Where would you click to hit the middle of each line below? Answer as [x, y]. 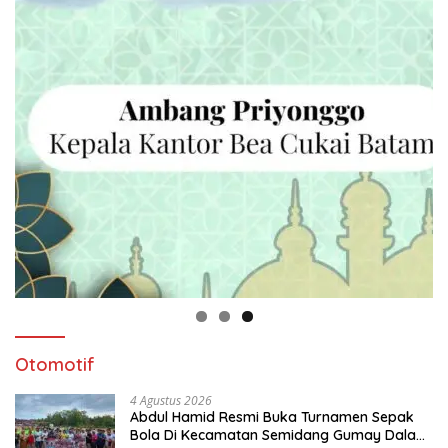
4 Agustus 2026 [171, 400]
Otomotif [55, 364]
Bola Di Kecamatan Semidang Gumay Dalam [279, 434]
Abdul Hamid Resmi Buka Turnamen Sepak [272, 416]
